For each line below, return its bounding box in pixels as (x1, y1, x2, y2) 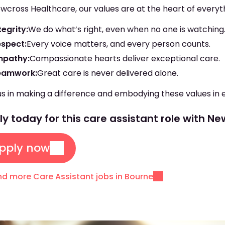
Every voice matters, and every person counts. (27, 38, 211, 50)
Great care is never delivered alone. (37, 67, 179, 79)
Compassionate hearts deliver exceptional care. (30, 53, 220, 64)
